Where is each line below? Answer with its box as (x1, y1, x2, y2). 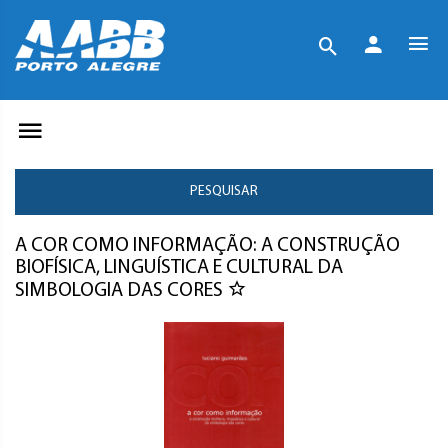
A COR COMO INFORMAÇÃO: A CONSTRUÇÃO (15, 236, 400, 256)
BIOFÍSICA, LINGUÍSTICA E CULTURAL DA (15, 258, 343, 278)
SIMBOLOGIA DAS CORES (15, 281, 227, 301)
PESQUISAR (190, 184, 258, 199)
